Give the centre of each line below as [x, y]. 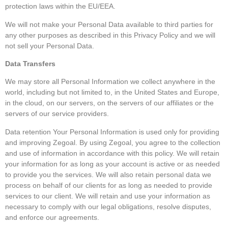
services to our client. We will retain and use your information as [108, 196]
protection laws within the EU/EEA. [60, 6]
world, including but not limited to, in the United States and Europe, [112, 92]
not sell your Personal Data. [50, 46]
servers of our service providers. [57, 114]
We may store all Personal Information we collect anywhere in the [110, 82]
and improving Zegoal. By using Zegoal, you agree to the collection [113, 142]
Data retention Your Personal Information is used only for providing [112, 132]
